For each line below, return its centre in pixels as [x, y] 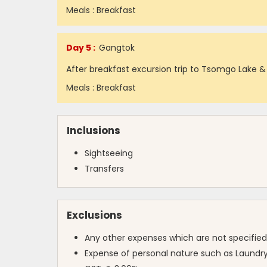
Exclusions [94, 215]
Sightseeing [109, 153]
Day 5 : [81, 48]
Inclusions [94, 131]
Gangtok [116, 48]
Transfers [104, 169]
